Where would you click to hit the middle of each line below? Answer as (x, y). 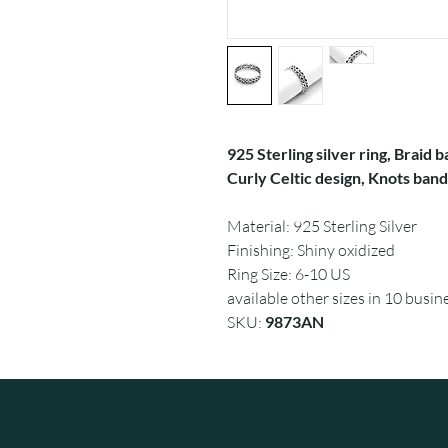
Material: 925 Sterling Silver (322, 226)
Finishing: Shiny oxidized (311, 250)
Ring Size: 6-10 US (288, 274)
